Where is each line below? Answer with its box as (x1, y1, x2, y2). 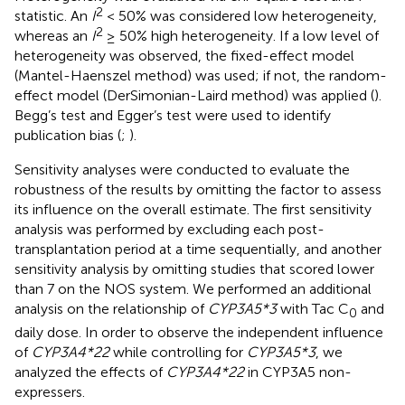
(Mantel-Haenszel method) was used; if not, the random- (14, 66, 387, 84)
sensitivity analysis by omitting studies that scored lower (14, 259, 374, 278)
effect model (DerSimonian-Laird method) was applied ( (14, 86, 374, 104)
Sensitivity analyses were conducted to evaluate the (14, 160, 350, 178)
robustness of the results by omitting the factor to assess (14, 180, 381, 198)
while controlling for (109, 343, 247, 361)
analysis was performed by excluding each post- (14, 220, 325, 238)
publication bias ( (14, 126, 121, 144)
